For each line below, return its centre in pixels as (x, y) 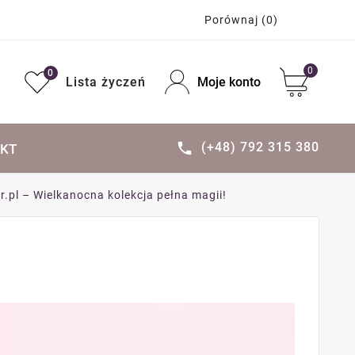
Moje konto (229, 82)
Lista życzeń (105, 82)
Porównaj (233, 20)
